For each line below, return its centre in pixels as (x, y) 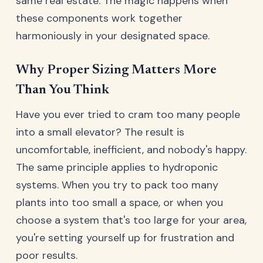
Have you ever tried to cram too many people (128, 114)
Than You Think (63, 90)
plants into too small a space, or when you (119, 202)
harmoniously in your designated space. (113, 36)
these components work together (99, 18)
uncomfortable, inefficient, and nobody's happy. (131, 149)
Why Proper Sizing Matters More (116, 70)
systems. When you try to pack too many (117, 185)
